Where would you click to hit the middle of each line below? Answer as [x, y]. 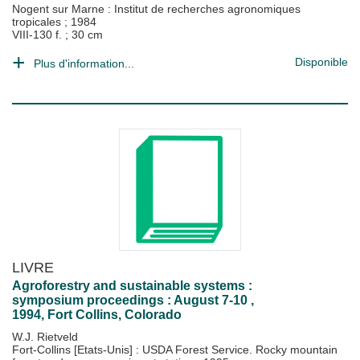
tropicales [38, 22]
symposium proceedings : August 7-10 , [133, 300]
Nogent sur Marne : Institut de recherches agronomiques [156, 9]
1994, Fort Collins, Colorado [97, 315]
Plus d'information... [84, 63]
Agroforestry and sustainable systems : [132, 286]
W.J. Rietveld [45, 337]
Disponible [321, 62]
